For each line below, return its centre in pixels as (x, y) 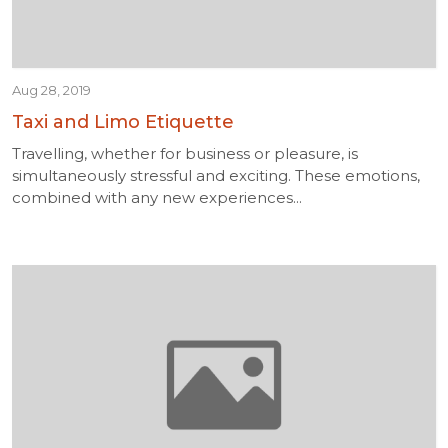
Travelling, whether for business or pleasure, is (185, 153)
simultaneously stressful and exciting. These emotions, (216, 175)
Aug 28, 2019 (51, 90)
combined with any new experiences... (157, 197)
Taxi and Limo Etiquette (123, 122)
